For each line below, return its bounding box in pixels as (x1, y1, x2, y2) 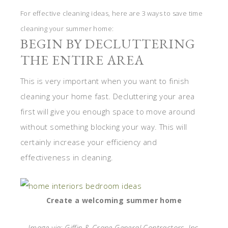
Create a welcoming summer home (46, 195, 182, 206)
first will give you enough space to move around (20, 106, 195, 117)
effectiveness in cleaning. (20, 152, 113, 163)
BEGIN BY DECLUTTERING (20, 35, 195, 53)
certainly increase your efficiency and (20, 137, 157, 148)
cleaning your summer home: (20, 24, 114, 34)
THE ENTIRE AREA (20, 51, 144, 69)
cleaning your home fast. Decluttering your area (20, 91, 195, 102)
